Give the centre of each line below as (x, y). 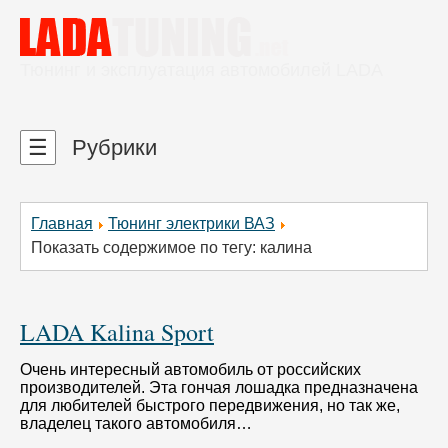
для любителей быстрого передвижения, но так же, (210, 406)
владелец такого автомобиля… (136, 424)
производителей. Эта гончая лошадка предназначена (219, 388)
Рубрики (111, 147)
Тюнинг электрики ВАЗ (191, 224)
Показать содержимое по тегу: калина (171, 248)
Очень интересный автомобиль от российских (190, 370)
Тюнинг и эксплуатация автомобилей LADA (201, 70)
